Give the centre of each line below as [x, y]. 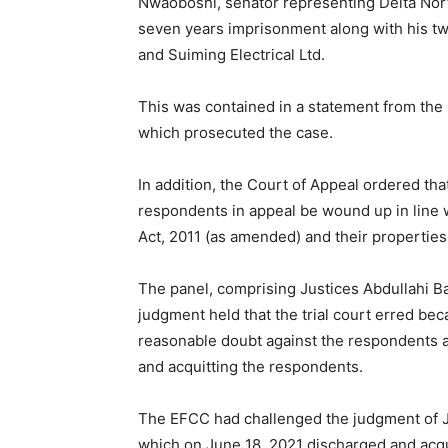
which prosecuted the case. [235, 132]
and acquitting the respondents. [250, 366]
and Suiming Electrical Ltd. [231, 54]
